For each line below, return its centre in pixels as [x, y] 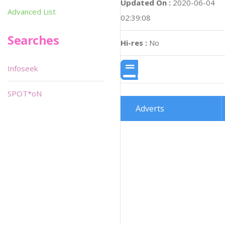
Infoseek [23, 68]
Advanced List [32, 12]
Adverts [150, 109]
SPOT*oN [25, 93]
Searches [33, 40]
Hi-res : [134, 43]
